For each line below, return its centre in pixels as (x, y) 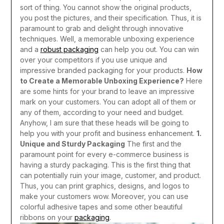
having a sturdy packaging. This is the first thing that (105, 165)
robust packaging (69, 49)
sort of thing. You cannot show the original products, (105, 7)
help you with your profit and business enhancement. (107, 133)
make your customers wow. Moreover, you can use (104, 196)
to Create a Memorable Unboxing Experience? (102, 81)
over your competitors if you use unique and (93, 60)
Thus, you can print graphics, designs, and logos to (104, 186)
